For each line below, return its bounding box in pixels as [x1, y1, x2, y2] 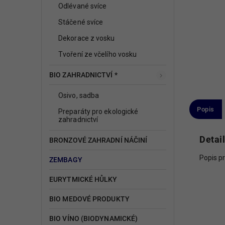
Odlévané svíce [58, 2, 107, 10]
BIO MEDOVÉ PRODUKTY [49, 194, 130, 203]
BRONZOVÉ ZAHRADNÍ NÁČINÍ [49, 136, 148, 144]
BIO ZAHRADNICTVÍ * [49, 70, 118, 79]
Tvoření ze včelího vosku [58, 50, 137, 58]
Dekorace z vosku [58, 34, 115, 42]
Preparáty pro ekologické [58, 107, 139, 116]
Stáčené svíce [58, 18, 103, 26]
